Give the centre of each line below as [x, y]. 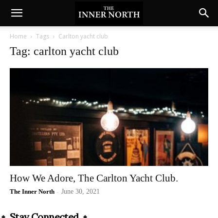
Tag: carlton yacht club [64, 51]
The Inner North [32, 192]
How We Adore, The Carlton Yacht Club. [94, 178]
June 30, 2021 [81, 192]
